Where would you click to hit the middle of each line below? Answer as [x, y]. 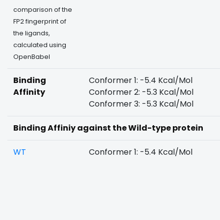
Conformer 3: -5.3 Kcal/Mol [141, 104]
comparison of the [43, 10]
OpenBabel [32, 57]
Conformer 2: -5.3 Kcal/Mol [141, 92]
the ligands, [32, 33]
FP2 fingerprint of [40, 21]
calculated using [40, 45]
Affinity [29, 92]
